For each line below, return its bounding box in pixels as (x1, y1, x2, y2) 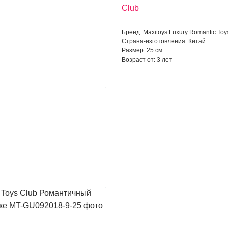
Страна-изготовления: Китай (121, 38, 206, 45)
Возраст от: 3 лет (121, 56, 172, 63)
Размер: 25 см (121, 47, 162, 54)
